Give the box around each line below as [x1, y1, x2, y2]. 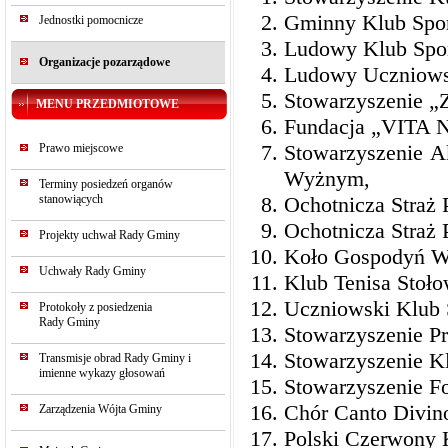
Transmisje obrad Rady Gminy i [39, 351, 191, 365]
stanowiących [39, 192, 103, 206]
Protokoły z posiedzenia [39, 300, 152, 314]
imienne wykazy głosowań [39, 366, 165, 380]
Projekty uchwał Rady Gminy [39, 228, 180, 242]
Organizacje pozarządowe [39, 55, 170, 69]
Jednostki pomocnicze [39, 13, 143, 27]
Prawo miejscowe [39, 141, 123, 155]
